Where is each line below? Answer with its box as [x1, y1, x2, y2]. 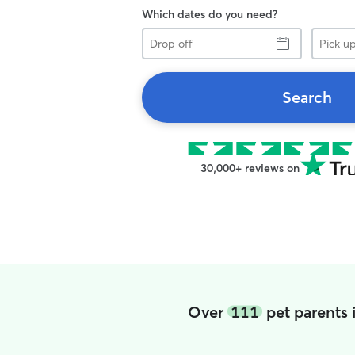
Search [281, 87, 332, 107]
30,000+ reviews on [200, 161, 300, 175]
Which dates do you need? [142, 7, 277, 21]
